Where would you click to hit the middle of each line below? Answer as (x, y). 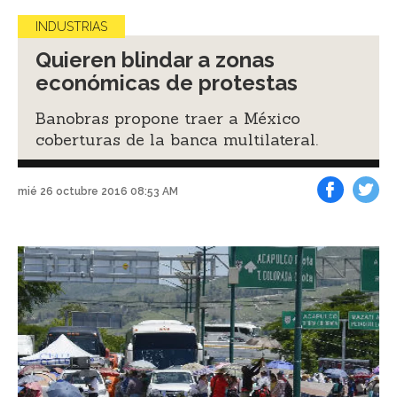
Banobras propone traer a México (168, 118)
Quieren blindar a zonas (155, 59)
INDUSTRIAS (71, 26)
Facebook (351, 216)
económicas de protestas (167, 82)
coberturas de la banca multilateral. (177, 139)
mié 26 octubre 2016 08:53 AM (98, 191)
